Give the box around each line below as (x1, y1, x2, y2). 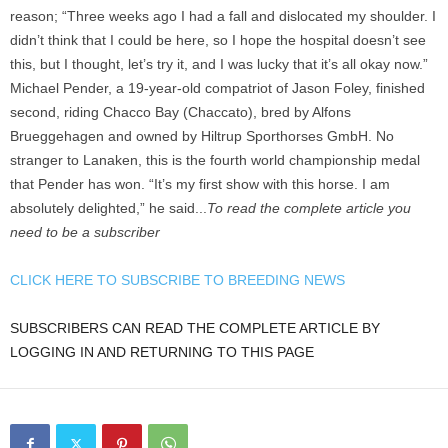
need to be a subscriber (10, 223, 160, 240)
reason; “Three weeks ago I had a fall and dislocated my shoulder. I (10, 7, 436, 24)
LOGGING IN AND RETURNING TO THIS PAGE (10, 343, 314, 360)
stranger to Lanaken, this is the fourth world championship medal (10, 151, 420, 168)
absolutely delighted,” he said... (10, 199, 207, 216)
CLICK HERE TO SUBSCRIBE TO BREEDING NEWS (10, 271, 345, 288)
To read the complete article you (207, 199, 411, 216)
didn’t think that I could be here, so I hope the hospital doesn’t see (10, 31, 426, 48)
